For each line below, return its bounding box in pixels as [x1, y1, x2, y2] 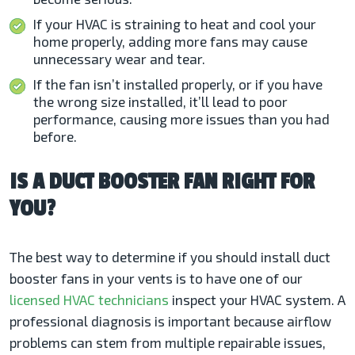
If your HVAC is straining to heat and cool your [33, 15, 316, 32]
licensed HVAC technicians [10, 291, 169, 307]
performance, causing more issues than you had [33, 110, 330, 127]
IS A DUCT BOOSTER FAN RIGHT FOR [10, 168, 315, 195]
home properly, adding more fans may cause [33, 32, 307, 49]
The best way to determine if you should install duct [10, 248, 330, 265]
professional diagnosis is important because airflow [10, 312, 331, 329]
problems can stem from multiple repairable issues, [10, 334, 326, 350]
